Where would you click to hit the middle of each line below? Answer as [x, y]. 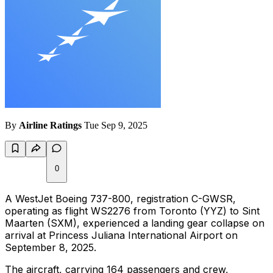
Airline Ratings [50, 126]
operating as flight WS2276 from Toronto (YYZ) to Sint [132, 211]
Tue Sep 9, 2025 [116, 126]
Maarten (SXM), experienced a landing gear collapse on [135, 223]
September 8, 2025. [51, 248]
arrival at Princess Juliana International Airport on [121, 236]
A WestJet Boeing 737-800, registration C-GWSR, [120, 199]
